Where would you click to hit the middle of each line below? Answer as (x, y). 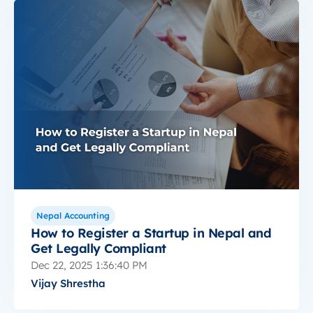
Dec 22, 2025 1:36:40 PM (89, 265)
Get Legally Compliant (99, 249)
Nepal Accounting (73, 216)
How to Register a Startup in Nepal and (151, 233)
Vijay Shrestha (68, 284)
